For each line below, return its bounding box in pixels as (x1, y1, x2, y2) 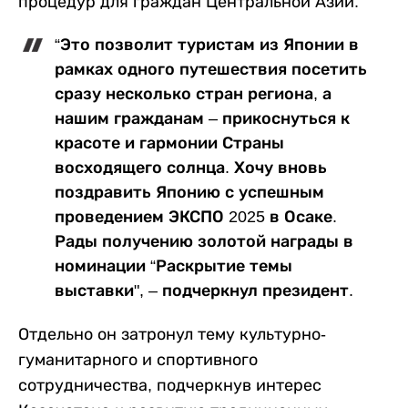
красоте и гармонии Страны (55, 134, 284, 153)
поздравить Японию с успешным (55, 183, 324, 202)
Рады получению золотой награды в (55, 232, 353, 251)
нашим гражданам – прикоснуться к (55, 109, 350, 128)
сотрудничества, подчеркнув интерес (18, 376, 321, 395)
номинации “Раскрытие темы (55, 257, 292, 276)
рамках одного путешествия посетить (55, 60, 367, 79)
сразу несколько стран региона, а (55, 85, 331, 104)
